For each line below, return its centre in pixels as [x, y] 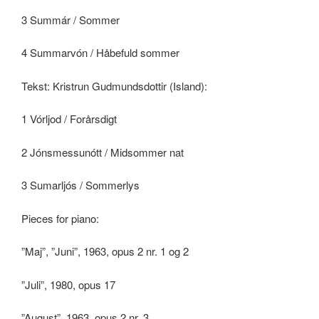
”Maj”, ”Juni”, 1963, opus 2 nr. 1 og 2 [105, 251]
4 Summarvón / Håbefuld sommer [100, 53]
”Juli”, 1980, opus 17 [68, 284]
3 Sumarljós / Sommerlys [80, 185]
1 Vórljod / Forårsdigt [69, 119]
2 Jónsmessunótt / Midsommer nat [103, 152]
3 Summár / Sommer [70, 19]
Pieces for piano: [60, 218]
